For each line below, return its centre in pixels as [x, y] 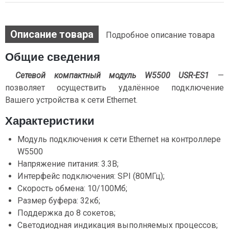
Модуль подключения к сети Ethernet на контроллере [119, 139]
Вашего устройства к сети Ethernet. [71, 100]
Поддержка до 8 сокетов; [66, 213]
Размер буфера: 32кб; [59, 201]
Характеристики [50, 121]
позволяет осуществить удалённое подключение [114, 88]
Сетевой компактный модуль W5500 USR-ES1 [112, 75]
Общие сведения [53, 57]
